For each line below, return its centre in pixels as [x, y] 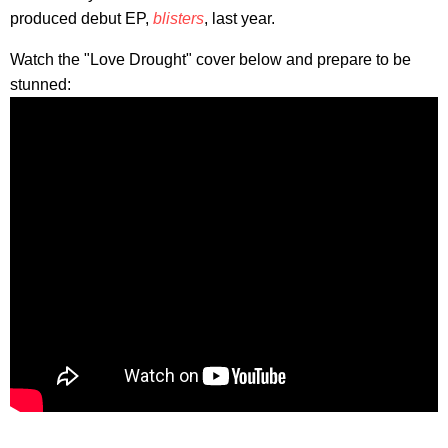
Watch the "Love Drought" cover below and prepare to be [210, 59]
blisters [178, 18]
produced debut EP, [81, 18]
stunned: [40, 84]
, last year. [239, 18]
